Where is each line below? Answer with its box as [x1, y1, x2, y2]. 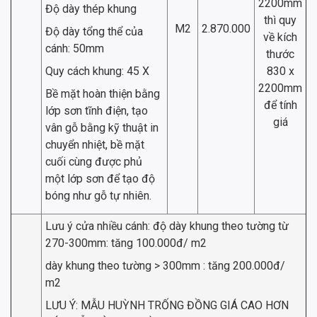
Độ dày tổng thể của [45, 25, 143, 39]
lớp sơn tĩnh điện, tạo [45, 104, 148, 118]
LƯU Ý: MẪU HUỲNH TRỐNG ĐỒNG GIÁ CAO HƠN [45, 299, 289, 313]
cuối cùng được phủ [45, 155, 142, 169]
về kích [263, 30, 297, 45]
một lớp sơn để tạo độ [45, 172, 155, 186]
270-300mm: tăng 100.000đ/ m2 [45, 236, 207, 250]
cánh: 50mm [45, 42, 104, 56]
